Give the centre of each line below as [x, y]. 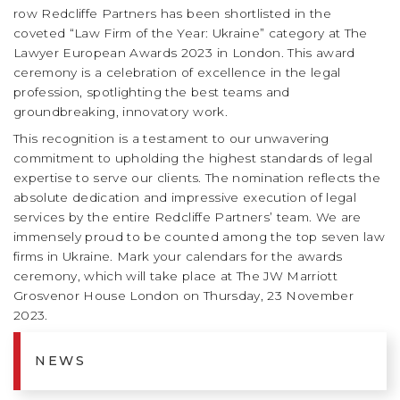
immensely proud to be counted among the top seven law [200, 236]
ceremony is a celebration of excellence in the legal [177, 72]
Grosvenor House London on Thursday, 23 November [183, 295]
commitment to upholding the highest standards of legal [193, 158]
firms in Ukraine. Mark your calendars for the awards [178, 256]
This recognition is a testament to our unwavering [171, 138]
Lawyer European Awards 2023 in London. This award [184, 52]
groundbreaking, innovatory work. [121, 111]
